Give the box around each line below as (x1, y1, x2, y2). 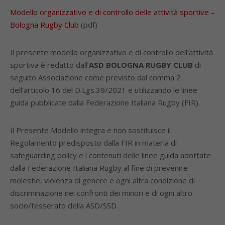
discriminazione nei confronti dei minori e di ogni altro (10, 188, 192, 198)
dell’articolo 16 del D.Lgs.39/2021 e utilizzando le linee (10, 85, 197, 95)
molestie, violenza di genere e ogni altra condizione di (10, 175, 195, 185)
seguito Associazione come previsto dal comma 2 (10, 72, 181, 82)
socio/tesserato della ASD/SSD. (10, 200, 118, 210)
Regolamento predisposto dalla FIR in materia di (10, 138, 177, 148)
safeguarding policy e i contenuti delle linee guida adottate (10, 150, 211, 160)
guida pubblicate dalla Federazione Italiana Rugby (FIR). (10, 97, 200, 107)
